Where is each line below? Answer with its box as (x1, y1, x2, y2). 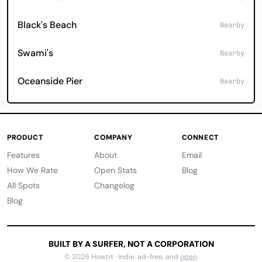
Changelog (94, 180, 135, 191)
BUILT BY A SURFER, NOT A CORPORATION (48, 239, 214, 249)
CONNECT (181, 133, 219, 142)
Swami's (18, 47, 53, 59)
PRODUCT (7, 133, 43, 142)
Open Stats (94, 165, 137, 175)
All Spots (7, 180, 40, 191)
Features (7, 150, 40, 160)
